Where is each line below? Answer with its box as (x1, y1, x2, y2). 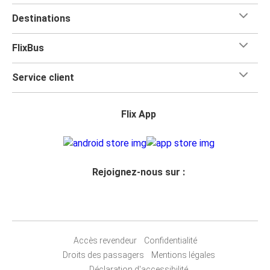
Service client (12, 71, 74, 83)
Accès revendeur (73, 235, 137, 245)
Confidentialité (143, 235, 197, 245)
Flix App (121, 108, 156, 120)
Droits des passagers (62, 250, 144, 260)
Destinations (12, 12, 71, 24)
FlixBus (12, 42, 44, 54)
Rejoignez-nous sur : (92, 166, 185, 178)
